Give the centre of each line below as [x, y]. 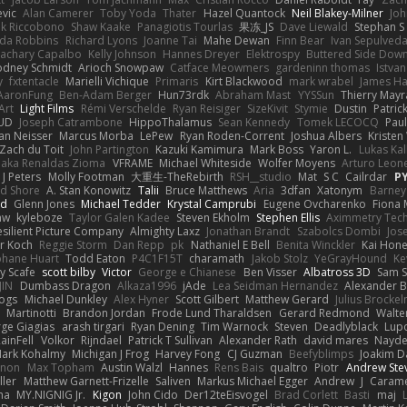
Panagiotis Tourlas [184, 27]
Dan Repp [139, 245]
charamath [217, 259]
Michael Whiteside [205, 164]
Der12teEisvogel [226, 395]
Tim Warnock [234, 327]
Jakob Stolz [279, 259]
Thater [180, 14]
